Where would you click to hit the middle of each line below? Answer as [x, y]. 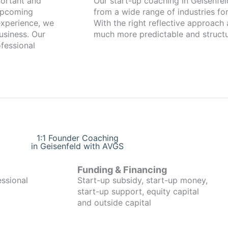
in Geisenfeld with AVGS [77, 146]
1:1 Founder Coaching [77, 138]
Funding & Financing [122, 170]
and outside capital [114, 203]
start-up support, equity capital [138, 191]
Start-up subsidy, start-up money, [142, 180]
